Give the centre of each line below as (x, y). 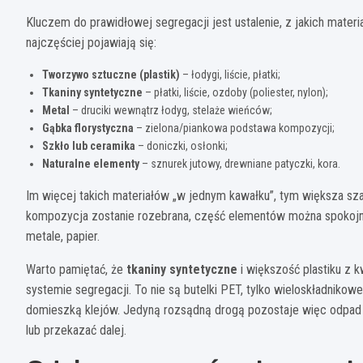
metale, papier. (63, 236)
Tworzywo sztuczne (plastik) (111, 74)
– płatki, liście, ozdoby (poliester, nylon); (235, 92)
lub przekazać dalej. (76, 330)
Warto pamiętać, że (76, 269)
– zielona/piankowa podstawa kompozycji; (234, 128)
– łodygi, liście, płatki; (230, 74)
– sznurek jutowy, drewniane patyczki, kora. (240, 163)
